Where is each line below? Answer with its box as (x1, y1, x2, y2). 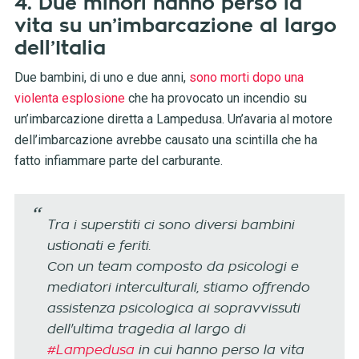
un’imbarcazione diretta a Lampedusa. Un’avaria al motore (14, 111, 333, 127)
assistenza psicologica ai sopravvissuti (46, 302, 300, 316)
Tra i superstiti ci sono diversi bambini (46, 219, 294, 232)
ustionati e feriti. (46, 240, 151, 253)
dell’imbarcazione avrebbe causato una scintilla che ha (14, 132, 317, 148)
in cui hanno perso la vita (133, 344, 304, 357)
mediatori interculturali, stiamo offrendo (46, 281, 309, 295)
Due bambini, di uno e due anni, (14, 70, 189, 86)
